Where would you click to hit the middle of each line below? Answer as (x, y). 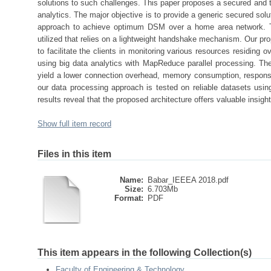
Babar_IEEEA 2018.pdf (188, 180)
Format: (129, 198)
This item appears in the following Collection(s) (145, 253)
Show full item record (74, 124)
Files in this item (74, 154)
